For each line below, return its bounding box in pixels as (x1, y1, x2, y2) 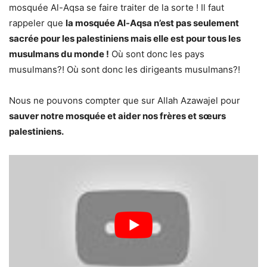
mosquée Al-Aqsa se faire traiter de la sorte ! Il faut (9, 1, 224, 13)
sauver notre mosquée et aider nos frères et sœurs (9, 110, 226, 122)
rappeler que (9, 17, 66, 29)
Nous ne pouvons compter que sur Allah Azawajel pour (9, 94, 240, 106)
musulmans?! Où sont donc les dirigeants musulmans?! (9, 63, 240, 75)
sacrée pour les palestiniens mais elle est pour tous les (9, 32, 241, 44)
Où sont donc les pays (109, 48, 204, 60)
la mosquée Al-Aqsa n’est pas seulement (66, 17, 239, 29)
